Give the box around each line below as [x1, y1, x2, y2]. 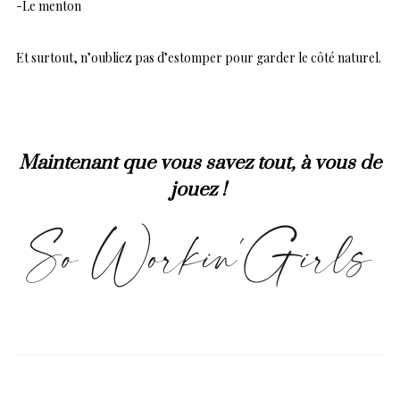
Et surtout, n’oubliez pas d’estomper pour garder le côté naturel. [16, 48, 381, 66]
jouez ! [170, 177, 230, 202]
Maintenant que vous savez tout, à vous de [19, 150, 381, 175]
